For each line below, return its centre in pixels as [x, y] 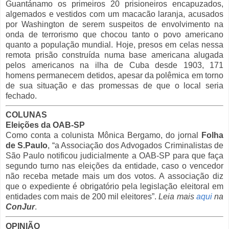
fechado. [21, 96]
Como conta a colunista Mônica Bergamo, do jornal [104, 135]
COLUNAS [26, 115]
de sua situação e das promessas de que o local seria [114, 85]
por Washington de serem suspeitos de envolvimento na [114, 24]
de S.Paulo [27, 146]
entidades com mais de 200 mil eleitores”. [82, 197]
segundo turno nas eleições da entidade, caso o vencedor [114, 166]
